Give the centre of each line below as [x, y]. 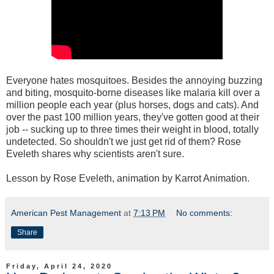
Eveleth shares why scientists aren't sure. [95, 154]
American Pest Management [66, 213]
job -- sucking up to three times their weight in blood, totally [132, 130]
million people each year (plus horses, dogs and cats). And [132, 105]
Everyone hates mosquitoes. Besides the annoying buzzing [134, 81]
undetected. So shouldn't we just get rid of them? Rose [124, 142]
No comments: [205, 213]
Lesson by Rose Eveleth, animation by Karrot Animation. [128, 179]
